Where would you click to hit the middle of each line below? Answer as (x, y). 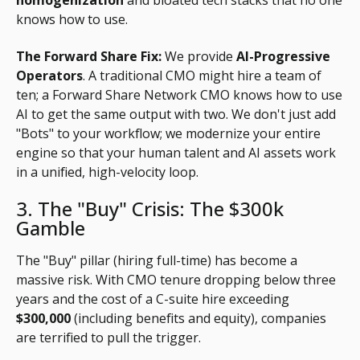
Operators (49, 76)
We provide (199, 57)
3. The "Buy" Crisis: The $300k (150, 209)
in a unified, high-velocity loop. (107, 172)
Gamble (51, 228)
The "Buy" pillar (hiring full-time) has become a (157, 261)
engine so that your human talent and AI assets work (176, 153)
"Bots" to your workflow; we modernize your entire (168, 134)
